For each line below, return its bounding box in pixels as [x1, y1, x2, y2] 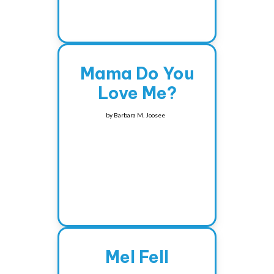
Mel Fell [105, 246, 169, 268]
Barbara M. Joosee [113, 111, 165, 119]
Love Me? [97, 83, 177, 104]
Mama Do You [80, 63, 194, 84]
